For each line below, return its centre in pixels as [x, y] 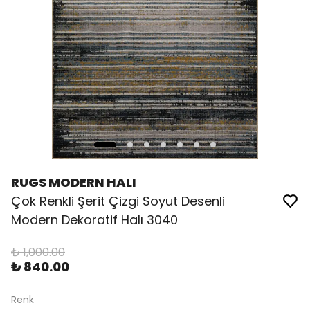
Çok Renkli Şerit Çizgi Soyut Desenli [118, 201]
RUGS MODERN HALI [74, 182]
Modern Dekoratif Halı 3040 [94, 220]
